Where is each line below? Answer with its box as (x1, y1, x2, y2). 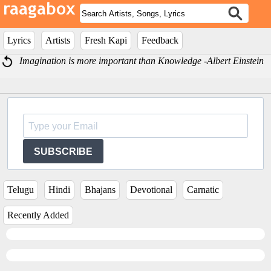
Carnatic (187, 184, 219, 195)
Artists (45, 35, 70, 45)
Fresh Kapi (85, 35, 127, 45)
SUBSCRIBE (34, 146, 93, 157)
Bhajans (85, 184, 116, 195)
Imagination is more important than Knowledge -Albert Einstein (19, 56, 264, 66)
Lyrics (7, 35, 31, 45)
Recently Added (7, 210, 69, 220)
